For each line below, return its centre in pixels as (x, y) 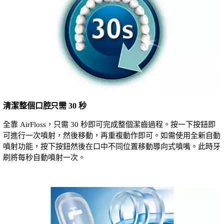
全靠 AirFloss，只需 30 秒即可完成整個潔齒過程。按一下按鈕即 (109, 125)
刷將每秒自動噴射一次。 (44, 158)
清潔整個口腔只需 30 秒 (45, 106)
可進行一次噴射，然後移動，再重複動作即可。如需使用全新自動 (112, 136)
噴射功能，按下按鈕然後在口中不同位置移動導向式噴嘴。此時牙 (112, 147)
